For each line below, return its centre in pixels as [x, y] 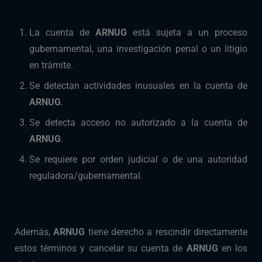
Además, [34, 232]
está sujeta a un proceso [190, 33]
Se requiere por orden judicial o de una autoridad [138, 160]
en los [235, 249]
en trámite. [51, 65]
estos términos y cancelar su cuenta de [101, 249]
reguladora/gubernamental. [86, 176]
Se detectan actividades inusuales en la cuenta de [138, 86]
